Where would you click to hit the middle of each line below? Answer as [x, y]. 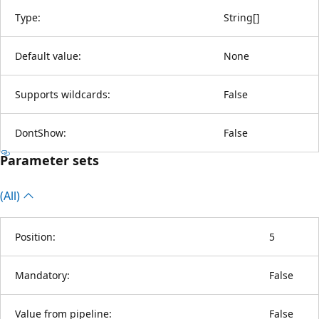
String [238, 17]
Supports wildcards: [63, 94]
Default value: [48, 56]
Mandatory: [42, 275]
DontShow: [41, 132]
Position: [35, 236]
